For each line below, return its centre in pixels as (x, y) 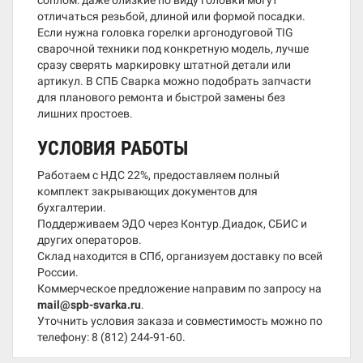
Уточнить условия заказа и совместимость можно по (180, 321)
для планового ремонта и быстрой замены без (161, 97)
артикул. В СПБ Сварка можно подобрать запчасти (174, 81)
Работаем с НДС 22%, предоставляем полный (158, 175)
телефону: (64, 337)
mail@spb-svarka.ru (89, 305)
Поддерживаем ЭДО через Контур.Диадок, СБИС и (172, 224)
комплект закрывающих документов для (147, 191)
